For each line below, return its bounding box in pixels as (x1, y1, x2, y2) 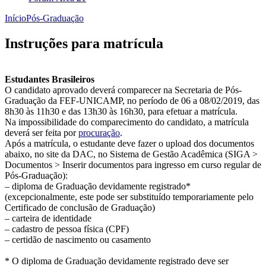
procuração (78, 127, 120, 138)
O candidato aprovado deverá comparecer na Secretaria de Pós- (5, 84, 242, 95)
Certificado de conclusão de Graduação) (5, 202, 155, 213)
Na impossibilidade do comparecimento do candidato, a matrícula (5, 116, 249, 127)
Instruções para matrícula (5, 35, 163, 51)
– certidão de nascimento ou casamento (5, 234, 151, 245)
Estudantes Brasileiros (5, 74, 94, 84)
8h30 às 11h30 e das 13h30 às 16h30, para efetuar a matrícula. (5, 106, 237, 116)
